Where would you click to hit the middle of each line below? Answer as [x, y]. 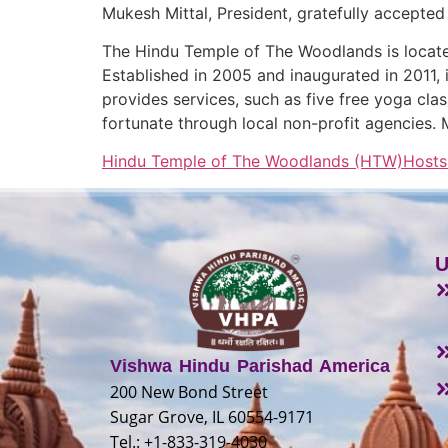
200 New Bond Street [189, 391]
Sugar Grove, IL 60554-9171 [212, 416]
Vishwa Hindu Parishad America [250, 365]
